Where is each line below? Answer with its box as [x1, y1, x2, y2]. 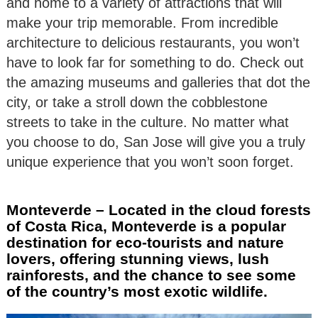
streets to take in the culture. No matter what [6, 114, 289, 131]
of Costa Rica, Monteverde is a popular [6, 218, 286, 235]
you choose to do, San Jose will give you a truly [6, 134, 305, 150]
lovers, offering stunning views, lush [6, 251, 269, 268]
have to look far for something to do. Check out [6, 55, 304, 71]
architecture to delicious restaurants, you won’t [6, 35, 300, 51]
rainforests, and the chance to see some [6, 267, 296, 284]
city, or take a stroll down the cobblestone [6, 94, 268, 111]
